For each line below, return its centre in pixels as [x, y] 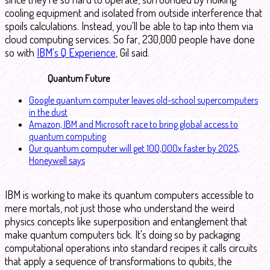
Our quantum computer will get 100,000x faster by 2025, [134, 148]
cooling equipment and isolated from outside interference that [133, 13]
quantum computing [67, 136]
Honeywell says [57, 160]
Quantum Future [79, 78]
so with [21, 52]
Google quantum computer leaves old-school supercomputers [143, 100]
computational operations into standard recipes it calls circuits [131, 248]
